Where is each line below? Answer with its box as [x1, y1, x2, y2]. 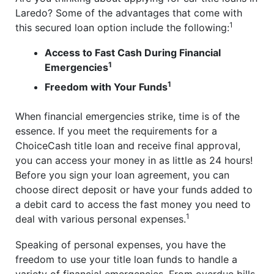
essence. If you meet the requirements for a [15, 125, 217, 138]
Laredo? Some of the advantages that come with [15, 6, 242, 19]
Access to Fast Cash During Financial [45, 46, 221, 59]
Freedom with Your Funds [45, 81, 168, 94]
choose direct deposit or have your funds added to [15, 183, 253, 196]
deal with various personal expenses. [15, 213, 186, 226]
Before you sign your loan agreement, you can [15, 169, 229, 182]
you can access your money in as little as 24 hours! [15, 154, 253, 167]
